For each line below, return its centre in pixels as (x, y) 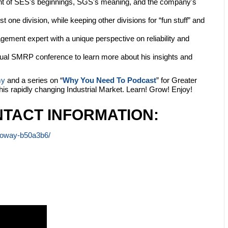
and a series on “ (34, 80)
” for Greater (177, 80)
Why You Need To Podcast (109, 80)
